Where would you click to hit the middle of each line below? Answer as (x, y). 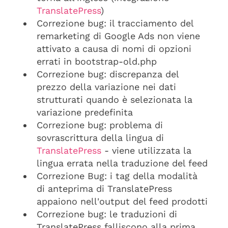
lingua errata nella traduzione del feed (122, 163)
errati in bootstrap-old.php (97, 61)
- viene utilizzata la (146, 150)
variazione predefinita (85, 112)
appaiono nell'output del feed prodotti (122, 201)
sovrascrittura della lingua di (100, 138)
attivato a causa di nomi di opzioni (114, 49)
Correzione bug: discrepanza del (108, 74)
